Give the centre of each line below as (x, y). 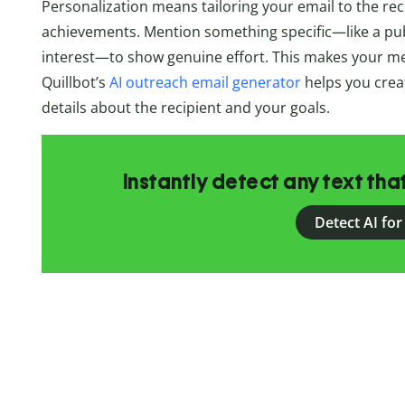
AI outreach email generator (203, 83)
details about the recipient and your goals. (185, 108)
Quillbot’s (73, 83)
